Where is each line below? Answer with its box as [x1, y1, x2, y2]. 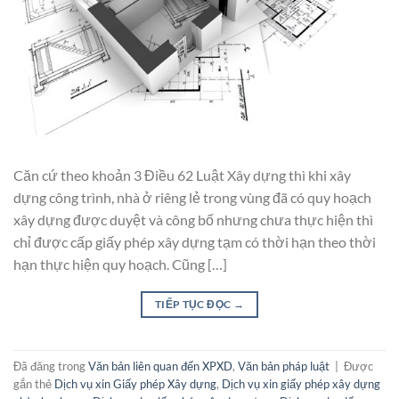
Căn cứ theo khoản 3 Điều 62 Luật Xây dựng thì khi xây [13, 167, 351, 184]
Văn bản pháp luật [238, 358, 330, 373]
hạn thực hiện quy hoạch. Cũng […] [13, 256, 227, 273]
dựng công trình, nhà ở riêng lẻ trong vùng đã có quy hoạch [13, 189, 371, 207]
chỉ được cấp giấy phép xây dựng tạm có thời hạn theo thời [13, 233, 376, 251]
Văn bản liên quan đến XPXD [88, 358, 232, 373]
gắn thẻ [13, 376, 54, 391]
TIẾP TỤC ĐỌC [154, 297, 233, 312]
